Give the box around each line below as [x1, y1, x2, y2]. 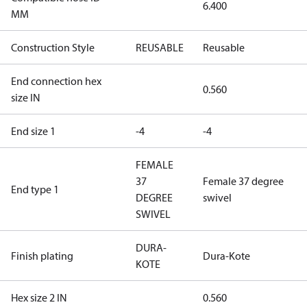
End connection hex [11, 74, 101, 88]
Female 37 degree [203, 174, 284, 188]
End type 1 [11, 182, 59, 196]
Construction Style [11, 40, 95, 54]
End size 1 [11, 124, 56, 138]
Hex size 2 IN [11, 291, 67, 304]
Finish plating [11, 249, 73, 262]
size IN [11, 90, 40, 104]
